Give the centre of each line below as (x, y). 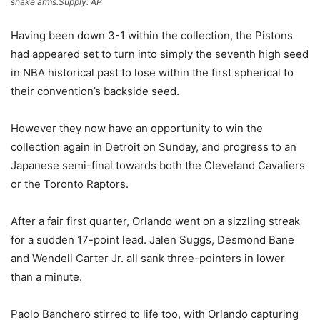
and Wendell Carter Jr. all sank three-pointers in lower (148, 259)
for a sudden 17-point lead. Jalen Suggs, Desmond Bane (152, 240)
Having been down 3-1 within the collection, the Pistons (152, 36)
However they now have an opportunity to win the (137, 129)
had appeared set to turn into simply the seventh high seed (160, 54)
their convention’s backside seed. (95, 91)
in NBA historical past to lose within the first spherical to (152, 73)
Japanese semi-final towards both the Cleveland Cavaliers (158, 166)
